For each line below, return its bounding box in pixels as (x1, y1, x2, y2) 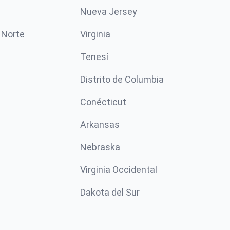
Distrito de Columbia (80, 74, 164, 85)
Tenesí (80, 51, 108, 62)
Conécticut (80, 97, 126, 107)
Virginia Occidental (80, 164, 157, 175)
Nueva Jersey (80, 6, 137, 17)
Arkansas (80, 119, 120, 130)
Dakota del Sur (80, 187, 140, 198)
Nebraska (80, 142, 120, 152)
